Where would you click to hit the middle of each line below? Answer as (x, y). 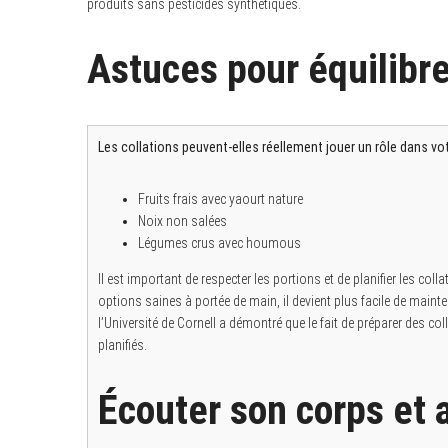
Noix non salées (182, 221)
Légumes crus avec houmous (219, 243)
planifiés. (122, 345)
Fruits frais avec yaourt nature (220, 199)
